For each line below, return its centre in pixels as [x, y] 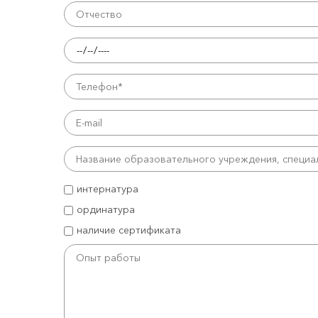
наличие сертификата [128, 230]
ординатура [105, 209]
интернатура [107, 189]
